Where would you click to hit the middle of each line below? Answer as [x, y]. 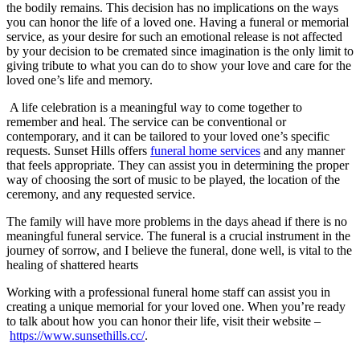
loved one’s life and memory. [81, 80]
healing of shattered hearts [72, 264]
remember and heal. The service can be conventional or [146, 121]
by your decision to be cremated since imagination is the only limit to [180, 51]
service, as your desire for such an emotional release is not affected [174, 36]
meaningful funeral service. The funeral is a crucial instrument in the [178, 235]
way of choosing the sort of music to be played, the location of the [173, 179]
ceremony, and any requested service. [101, 194]
